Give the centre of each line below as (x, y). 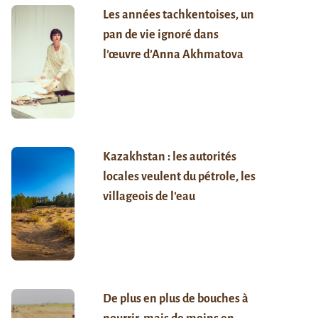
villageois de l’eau (149, 196)
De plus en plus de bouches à (175, 298)
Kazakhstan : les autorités (169, 157)
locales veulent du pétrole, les (179, 176)
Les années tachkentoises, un (178, 15)
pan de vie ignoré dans (160, 34)
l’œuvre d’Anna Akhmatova (173, 54)
